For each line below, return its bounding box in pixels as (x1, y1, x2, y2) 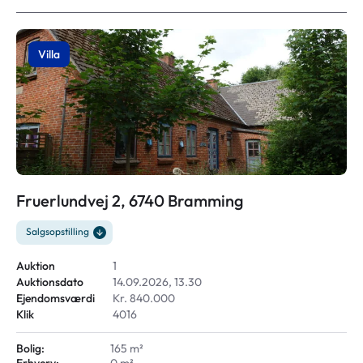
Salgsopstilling (26, 225, 89, 237)
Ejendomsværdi (16, 291, 95, 305)
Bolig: (16, 341, 45, 356)
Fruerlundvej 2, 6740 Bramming (16, 190, 244, 211)
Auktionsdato (16, 275, 83, 289)
